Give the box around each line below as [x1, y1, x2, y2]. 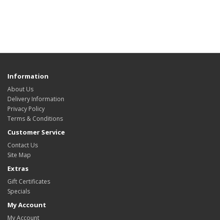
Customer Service [7, 128, 65, 137]
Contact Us [7, 141, 38, 149]
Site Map [7, 151, 31, 159]
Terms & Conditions [7, 114, 63, 123]
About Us [7, 85, 33, 93]
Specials [7, 187, 30, 195]
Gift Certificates [7, 177, 50, 186]
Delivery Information [7, 95, 64, 103]
